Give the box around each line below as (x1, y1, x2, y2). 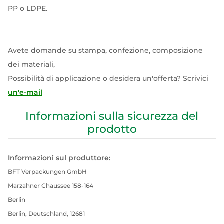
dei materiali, (8, 60, 57, 69)
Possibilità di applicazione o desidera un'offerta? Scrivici (8, 74, 208, 83)
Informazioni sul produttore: (8, 153, 110, 162)
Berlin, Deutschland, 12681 (8, 210, 85, 217)
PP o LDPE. (8, 4, 47, 13)
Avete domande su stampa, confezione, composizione (8, 46, 203, 55)
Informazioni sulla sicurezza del (25, 109, 198, 123)
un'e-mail (8, 88, 42, 97)
